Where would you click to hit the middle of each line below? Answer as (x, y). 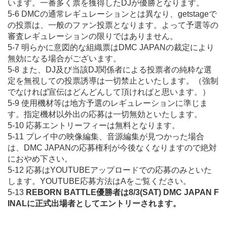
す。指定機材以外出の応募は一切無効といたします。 (105, 114)
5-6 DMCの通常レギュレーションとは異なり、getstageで (112, 14)
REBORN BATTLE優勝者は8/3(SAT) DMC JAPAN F (122, 192)
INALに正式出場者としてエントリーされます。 (94, 203)
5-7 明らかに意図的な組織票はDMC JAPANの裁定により (111, 47)
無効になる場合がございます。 (64, 58)
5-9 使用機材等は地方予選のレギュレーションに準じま (108, 103)
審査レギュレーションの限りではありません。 (93, 36)
